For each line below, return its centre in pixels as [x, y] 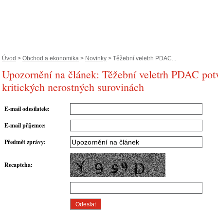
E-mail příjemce [24, 126]
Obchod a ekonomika [51, 58]
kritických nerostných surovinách [73, 87]
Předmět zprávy [24, 142]
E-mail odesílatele [26, 109]
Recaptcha [18, 165]
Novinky [96, 58]
